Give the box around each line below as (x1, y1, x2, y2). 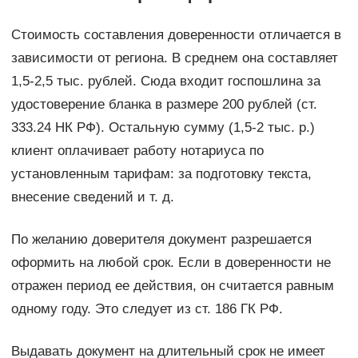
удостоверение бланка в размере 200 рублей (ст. (10, 96, 317, 112)
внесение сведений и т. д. (10, 189, 174, 205)
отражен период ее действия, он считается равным (10, 277, 334, 293)
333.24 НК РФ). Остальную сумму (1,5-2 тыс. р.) (10, 119, 315, 135)
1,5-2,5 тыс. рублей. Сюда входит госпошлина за (10, 73, 320, 89)
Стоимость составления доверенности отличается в (10, 26, 341, 42)
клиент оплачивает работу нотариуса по (10, 142, 264, 158)
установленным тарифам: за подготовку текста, (10, 165, 312, 181)
